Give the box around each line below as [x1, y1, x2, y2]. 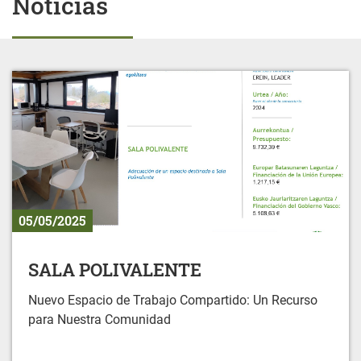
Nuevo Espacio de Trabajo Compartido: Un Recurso [28, 293, 317, 309]
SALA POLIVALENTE [28, 258, 201, 282]
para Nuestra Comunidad [28, 312, 171, 328]
